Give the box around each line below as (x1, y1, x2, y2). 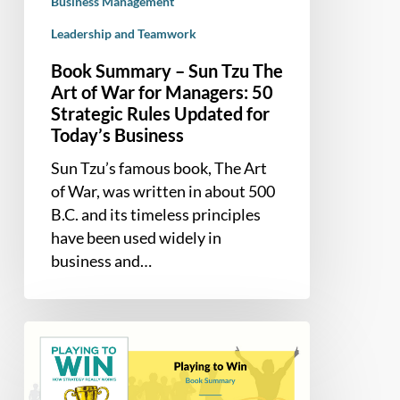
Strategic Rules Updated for (50, 102, 270, 124)
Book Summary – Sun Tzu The (50, 59, 283, 81)
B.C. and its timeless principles (50, 204, 261, 224)
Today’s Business (50, 123, 184, 146)
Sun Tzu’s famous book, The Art (50, 157, 267, 178)
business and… (50, 250, 152, 271)
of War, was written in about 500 (50, 180, 275, 201)
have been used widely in (50, 227, 221, 247)
